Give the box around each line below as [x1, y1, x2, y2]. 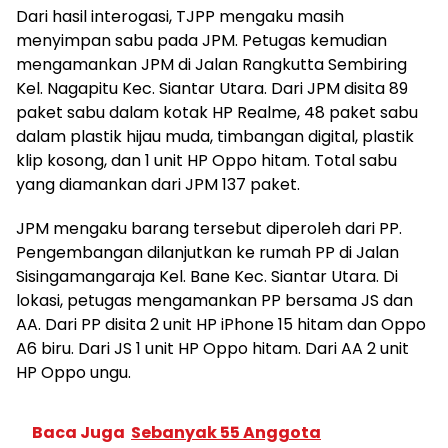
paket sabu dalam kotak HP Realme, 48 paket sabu [16, 100, 418, 124]
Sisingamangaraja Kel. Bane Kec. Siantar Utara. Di [16, 264, 398, 288]
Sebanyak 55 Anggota [131, 420, 321, 444]
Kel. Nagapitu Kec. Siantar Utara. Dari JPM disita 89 [16, 76, 408, 100]
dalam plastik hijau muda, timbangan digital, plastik [16, 124, 414, 148]
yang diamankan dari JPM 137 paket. [16, 172, 300, 196]
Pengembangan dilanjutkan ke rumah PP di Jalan [16, 240, 399, 264]
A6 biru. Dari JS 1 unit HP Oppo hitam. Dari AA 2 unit [16, 336, 409, 360]
